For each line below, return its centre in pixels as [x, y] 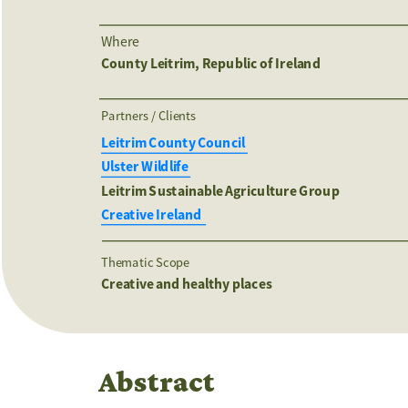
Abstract [157, 382]
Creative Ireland [153, 214]
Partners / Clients [149, 115]
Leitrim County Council [174, 143]
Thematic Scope [145, 262]
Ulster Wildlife [145, 167]
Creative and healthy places [186, 284]
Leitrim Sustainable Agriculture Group [221, 190]
